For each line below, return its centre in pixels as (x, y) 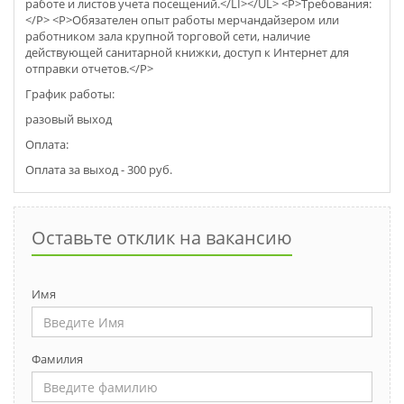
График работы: (70, 94)
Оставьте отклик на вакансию (162, 238)
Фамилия (57, 359)
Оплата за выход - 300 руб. (99, 170)
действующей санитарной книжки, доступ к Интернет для (187, 53)
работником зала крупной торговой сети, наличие (168, 37)
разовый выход (69, 119)
